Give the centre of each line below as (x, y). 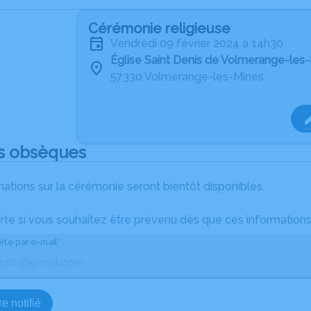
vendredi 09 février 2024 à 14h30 (200, 43)
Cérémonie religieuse (159, 28)
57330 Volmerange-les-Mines (187, 77)
